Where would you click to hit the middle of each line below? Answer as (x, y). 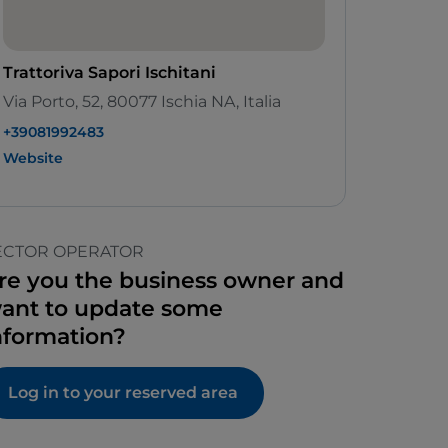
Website (33, 158)
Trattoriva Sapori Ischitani (109, 73)
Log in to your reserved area (123, 393)
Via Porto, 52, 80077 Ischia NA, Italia (142, 102)
